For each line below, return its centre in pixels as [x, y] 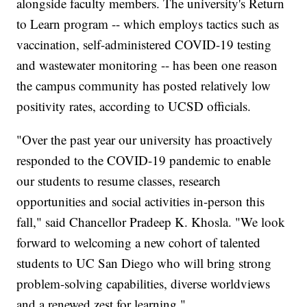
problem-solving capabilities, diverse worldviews [144, 284]
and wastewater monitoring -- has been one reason [147, 65]
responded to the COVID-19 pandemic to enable [144, 160]
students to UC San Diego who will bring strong [144, 263]
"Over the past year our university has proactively [145, 140]
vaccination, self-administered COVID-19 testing [144, 45]
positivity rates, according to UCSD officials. [134, 106]
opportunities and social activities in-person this [141, 201]
